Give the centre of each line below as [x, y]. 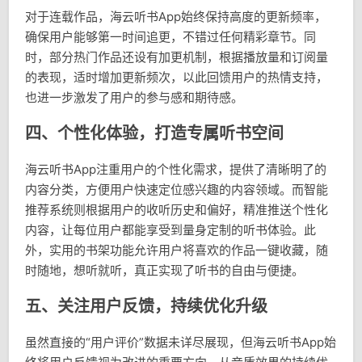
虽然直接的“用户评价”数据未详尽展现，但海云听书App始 [181, 343]
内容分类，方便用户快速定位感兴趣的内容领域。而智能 [177, 190]
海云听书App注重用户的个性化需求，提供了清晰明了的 [176, 170]
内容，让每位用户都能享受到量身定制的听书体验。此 [170, 230]
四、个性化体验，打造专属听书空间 [154, 134]
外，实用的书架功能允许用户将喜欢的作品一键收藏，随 [177, 250]
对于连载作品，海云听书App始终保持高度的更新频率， [176, 17]
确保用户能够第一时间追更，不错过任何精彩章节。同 [170, 37]
